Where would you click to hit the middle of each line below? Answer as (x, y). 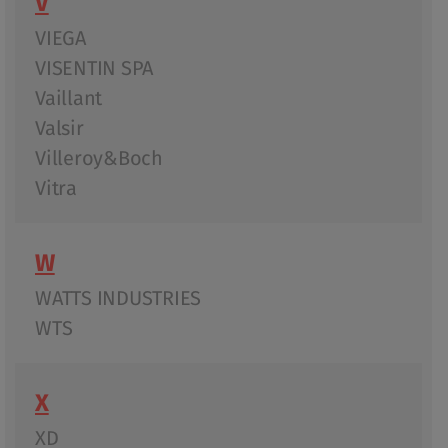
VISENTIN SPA (94, 68)
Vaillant (68, 98)
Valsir (59, 128)
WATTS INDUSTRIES (118, 298)
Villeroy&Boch (99, 158)
